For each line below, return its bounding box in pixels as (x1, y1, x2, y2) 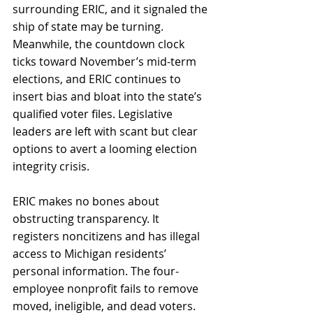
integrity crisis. (13, 158, 92, 174)
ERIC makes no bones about (13, 193, 162, 209)
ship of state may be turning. (13, 18, 166, 34)
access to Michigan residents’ (13, 245, 169, 261)
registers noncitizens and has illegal (13, 228, 203, 244)
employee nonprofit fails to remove (13, 280, 201, 296)
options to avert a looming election (13, 140, 200, 156)
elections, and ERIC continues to (13, 71, 184, 87)
